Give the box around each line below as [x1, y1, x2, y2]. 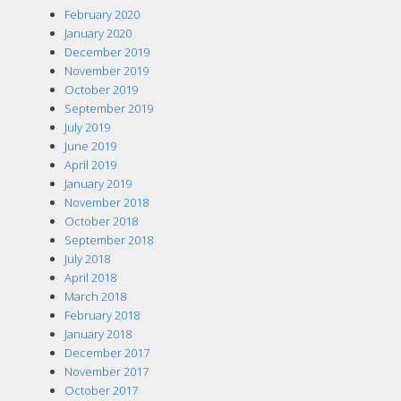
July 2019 [64, 118, 110, 135]
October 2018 [64, 212, 138, 229]
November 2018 [64, 193, 149, 210]
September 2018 [64, 231, 153, 248]
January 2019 [64, 175, 132, 192]
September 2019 [64, 99, 153, 116]
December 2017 [64, 344, 149, 361]
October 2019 [64, 81, 138, 98]
